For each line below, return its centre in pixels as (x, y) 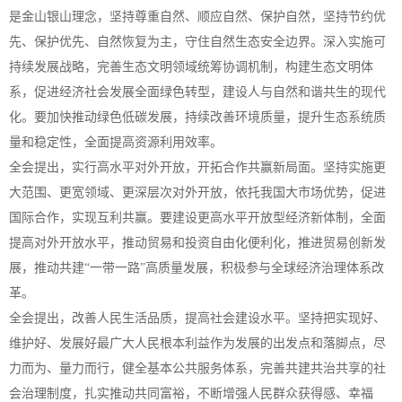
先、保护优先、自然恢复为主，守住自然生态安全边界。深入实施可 (197, 42)
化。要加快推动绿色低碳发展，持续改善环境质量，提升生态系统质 (197, 117)
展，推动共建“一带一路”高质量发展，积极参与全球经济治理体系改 (197, 268)
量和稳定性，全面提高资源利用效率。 (116, 142)
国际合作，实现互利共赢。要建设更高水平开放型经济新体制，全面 (197, 218)
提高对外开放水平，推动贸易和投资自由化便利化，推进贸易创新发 (197, 243)
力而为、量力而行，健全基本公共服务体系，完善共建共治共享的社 (197, 368)
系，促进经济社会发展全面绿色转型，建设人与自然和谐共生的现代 (197, 92)
